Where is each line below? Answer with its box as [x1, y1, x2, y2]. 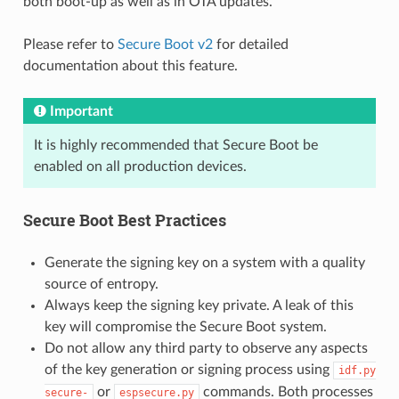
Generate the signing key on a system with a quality [44, 255, 365, 270]
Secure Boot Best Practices [22, 208, 226, 231]
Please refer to [22, 37, 118, 52]
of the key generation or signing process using [44, 362, 333, 377]
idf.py [338, 363, 376, 377]
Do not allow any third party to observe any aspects [44, 340, 368, 355]
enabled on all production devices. [33, 159, 247, 174]
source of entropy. [44, 276, 159, 291]
